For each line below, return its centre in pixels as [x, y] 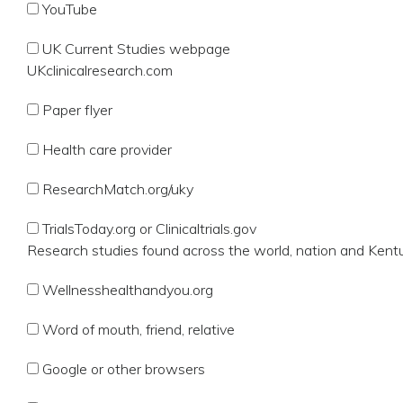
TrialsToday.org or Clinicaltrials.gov [149, 228]
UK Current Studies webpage [136, 49]
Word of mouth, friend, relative [139, 329]
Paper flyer [77, 110]
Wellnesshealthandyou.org [128, 290]
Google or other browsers [124, 369]
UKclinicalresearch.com [100, 70]
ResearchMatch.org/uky [118, 189]
